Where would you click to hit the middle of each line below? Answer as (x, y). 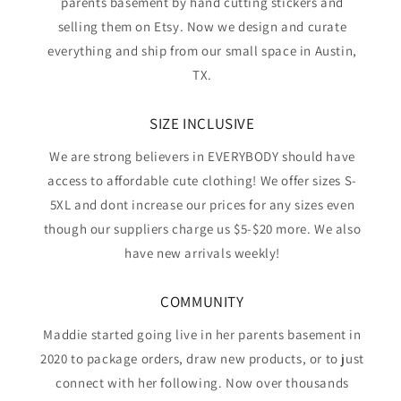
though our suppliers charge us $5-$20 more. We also (202, 229)
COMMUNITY (202, 302)
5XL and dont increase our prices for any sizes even (202, 205)
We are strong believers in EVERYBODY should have (202, 156)
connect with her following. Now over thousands (202, 383)
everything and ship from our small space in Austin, (202, 51)
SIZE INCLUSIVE (202, 124)
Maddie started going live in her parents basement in (202, 334)
